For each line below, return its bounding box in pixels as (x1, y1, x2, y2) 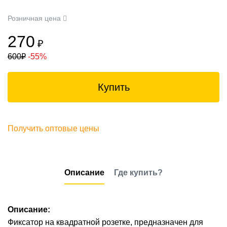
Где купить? (114, 168, 163, 177)
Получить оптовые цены (8, 124, 99, 133)
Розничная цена (8, 14, 63, 22)
